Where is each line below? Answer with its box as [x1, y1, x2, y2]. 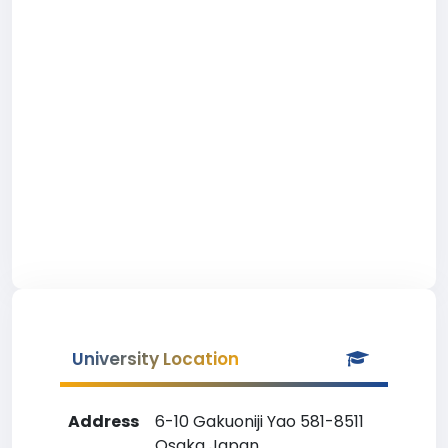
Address [68, 410, 139, 433]
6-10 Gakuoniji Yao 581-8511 [155, 410, 364, 433]
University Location [72, 347, 239, 371]
